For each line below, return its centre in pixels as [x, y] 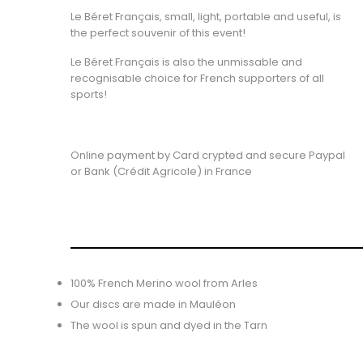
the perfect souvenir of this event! [158, 33]
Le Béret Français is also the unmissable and [186, 62]
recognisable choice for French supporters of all [197, 78]
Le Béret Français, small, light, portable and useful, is [206, 17]
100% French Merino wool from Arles [164, 283]
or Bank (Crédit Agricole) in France [161, 171]
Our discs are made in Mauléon [153, 304]
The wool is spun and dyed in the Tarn [170, 325]
